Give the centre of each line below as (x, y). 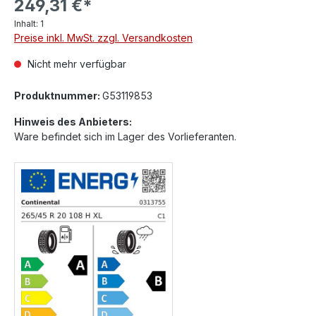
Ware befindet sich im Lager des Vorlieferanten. (125, 136)
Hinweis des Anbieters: (73, 122)
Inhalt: (27, 24)
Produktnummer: (58, 96)
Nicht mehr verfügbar (75, 64)
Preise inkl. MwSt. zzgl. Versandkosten (103, 38)
